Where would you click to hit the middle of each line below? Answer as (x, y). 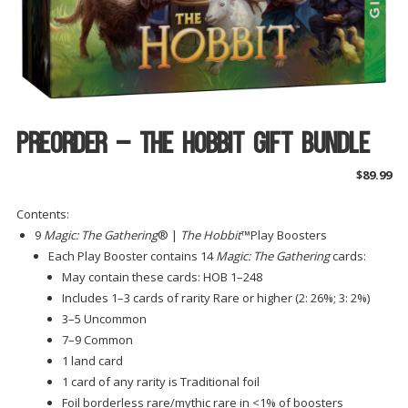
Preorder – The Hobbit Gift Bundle (193, 145)
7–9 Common (97, 339)
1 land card (92, 360)
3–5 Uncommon (104, 318)
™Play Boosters (284, 235)
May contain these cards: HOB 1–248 (162, 276)
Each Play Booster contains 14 (132, 255)
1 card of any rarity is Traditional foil (160, 381)
